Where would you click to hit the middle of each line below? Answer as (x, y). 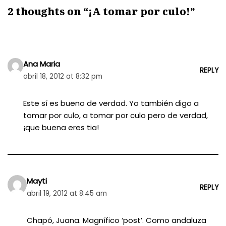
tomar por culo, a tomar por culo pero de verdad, (116, 115)
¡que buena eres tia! (61, 127)
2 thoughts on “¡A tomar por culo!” (101, 11)
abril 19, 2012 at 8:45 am (67, 193)
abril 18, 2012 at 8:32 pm (63, 76)
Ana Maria (42, 64)
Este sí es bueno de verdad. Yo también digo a (111, 103)
